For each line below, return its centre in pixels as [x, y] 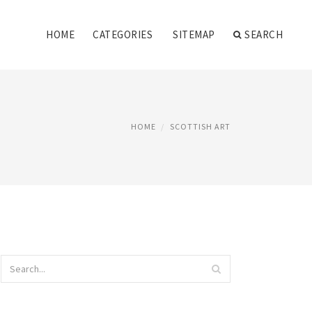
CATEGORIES [123, 34]
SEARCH [264, 34]
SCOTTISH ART [200, 126]
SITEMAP [194, 34]
